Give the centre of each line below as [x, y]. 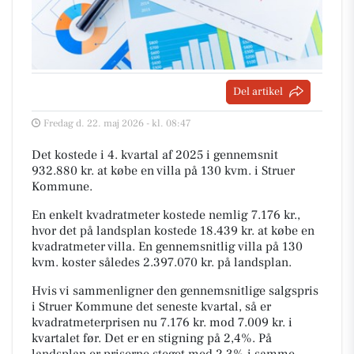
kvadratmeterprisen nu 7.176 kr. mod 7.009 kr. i [162, 322]
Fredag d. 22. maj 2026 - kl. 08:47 [117, 123]
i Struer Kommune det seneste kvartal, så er [151, 306]
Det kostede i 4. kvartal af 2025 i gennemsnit [155, 154]
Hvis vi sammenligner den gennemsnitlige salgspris [175, 290]
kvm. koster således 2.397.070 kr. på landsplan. [162, 262]
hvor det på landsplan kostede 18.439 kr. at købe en [173, 230]
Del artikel [258, 91]
